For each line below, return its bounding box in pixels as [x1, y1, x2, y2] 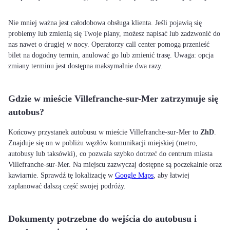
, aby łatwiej [154, 171, 189, 179]
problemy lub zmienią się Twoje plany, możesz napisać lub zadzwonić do [8, 30, 220, 37]
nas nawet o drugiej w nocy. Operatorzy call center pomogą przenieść [8, 41, 209, 48]
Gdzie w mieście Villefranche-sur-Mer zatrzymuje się [8, 93, 218, 104]
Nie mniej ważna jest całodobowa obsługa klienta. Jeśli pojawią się [8, 19, 202, 27]
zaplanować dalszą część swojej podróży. [8, 182, 126, 190]
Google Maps [115, 171, 154, 179]
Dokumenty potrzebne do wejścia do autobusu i [8, 214, 197, 224]
